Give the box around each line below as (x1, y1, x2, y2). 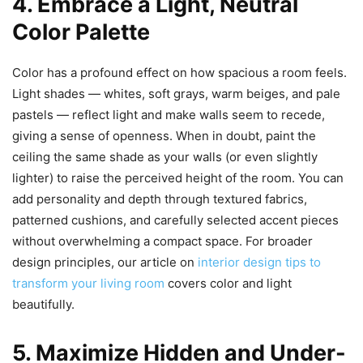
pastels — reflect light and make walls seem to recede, (12, 106, 325, 122)
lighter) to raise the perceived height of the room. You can (12, 169, 344, 186)
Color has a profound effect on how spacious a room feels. (12, 64, 347, 80)
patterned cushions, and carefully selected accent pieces (12, 211, 339, 228)
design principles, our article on (12, 254, 198, 270)
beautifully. (12, 296, 75, 312)
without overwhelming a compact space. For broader (12, 233, 313, 249)
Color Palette (12, 18, 150, 45)
